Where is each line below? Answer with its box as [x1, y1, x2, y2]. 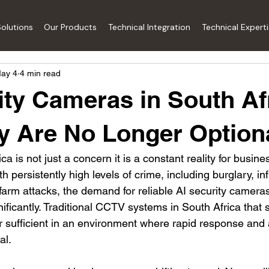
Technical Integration [108, 22, 191, 32]
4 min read [20, 68, 61, 78]
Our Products [44, 22, 97, 32]
